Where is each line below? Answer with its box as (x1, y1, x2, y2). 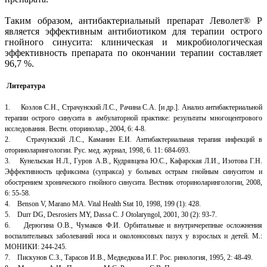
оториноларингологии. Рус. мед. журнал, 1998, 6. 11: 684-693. (5, 145, 190, 154)
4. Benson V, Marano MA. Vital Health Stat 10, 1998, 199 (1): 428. (5, 199, 201, 208)
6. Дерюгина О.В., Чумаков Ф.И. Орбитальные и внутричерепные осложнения (5, 221, 262, 229)
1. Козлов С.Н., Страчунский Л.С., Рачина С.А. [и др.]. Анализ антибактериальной (5, 103, 262, 111)
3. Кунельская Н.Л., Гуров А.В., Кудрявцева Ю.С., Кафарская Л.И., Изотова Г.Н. (5, 156, 262, 165)
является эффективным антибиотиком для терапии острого (5, 26, 262, 36)
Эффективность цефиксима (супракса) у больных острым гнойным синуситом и (5, 167, 262, 176)
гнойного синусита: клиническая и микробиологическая (5, 36, 262, 47)
